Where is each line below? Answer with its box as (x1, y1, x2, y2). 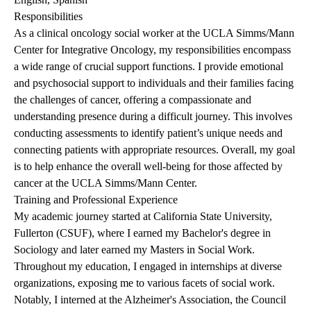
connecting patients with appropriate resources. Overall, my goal (14, 143, 295, 155)
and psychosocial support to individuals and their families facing (14, 76, 294, 89)
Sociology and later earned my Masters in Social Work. (14, 243, 255, 255)
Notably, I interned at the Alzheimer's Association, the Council (14, 293, 286, 305)
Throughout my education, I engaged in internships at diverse (14, 260, 282, 272)
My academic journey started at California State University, (14, 210, 272, 222)
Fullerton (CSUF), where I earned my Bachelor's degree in (14, 226, 271, 239)
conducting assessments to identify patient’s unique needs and (14, 126, 283, 139)
